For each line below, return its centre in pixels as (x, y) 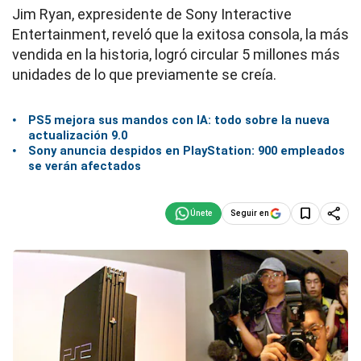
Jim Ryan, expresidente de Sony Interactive (152, 14)
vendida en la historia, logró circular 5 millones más (176, 54)
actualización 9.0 (78, 135)
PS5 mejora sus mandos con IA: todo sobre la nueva (179, 120)
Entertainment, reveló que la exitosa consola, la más (180, 34)
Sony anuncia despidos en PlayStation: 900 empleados (187, 150)
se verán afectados (85, 166)
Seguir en (250, 213)
